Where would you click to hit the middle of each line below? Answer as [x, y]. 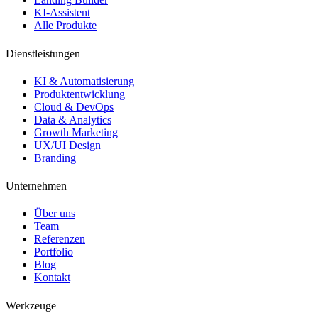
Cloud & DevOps [74, 106]
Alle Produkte [65, 26]
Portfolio [54, 252]
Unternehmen [36, 186]
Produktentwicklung [79, 94]
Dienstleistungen [43, 53]
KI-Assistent [62, 13]
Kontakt [52, 278]
